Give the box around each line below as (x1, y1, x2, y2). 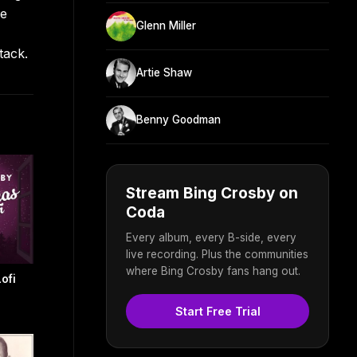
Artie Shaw (136, 66, 192, 80)
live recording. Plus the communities (126, 247, 308, 261)
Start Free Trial (175, 304, 261, 318)
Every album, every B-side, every (126, 230, 296, 244)
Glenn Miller (136, 19, 196, 33)
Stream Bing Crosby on (126, 183, 298, 202)
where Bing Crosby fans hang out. (126, 264, 300, 277)
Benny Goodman (136, 113, 221, 127)
